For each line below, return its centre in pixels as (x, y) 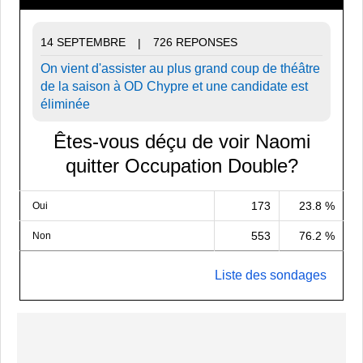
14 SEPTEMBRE (83, 42)
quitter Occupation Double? (181, 165)
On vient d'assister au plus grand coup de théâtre (180, 68)
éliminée (65, 104)
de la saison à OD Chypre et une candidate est (174, 86)
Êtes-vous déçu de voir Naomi (181, 141)
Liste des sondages (271, 275)
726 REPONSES (195, 42)
